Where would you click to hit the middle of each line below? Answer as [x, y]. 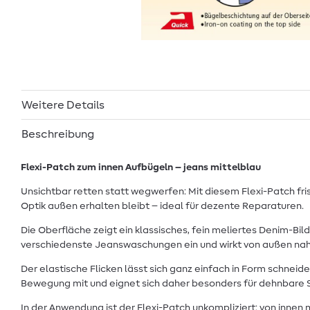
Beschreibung [58, 134]
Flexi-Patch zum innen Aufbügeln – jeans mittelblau [141, 167]
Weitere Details [63, 105]
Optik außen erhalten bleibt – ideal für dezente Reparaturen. [162, 206]
